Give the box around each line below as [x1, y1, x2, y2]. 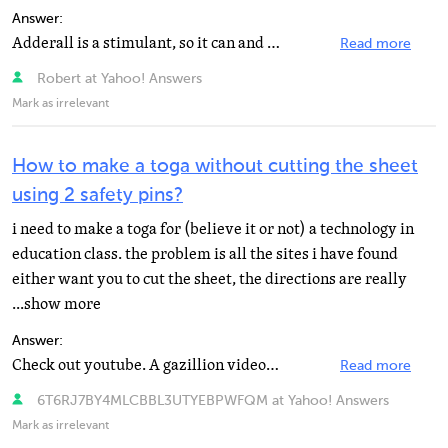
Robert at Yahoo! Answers [32, 72, 202, 86]
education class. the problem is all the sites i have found [12, 243, 398, 265]
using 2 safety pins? [12, 186, 183, 205]
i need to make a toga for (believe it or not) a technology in [12, 218, 414, 240]
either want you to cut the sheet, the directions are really [12, 268, 407, 290]
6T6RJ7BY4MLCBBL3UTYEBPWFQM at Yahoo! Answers [32, 394, 389, 408]
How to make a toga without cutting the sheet [12, 157, 418, 176]
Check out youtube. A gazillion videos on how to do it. [266, 354, 279, 376]
